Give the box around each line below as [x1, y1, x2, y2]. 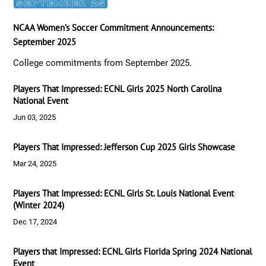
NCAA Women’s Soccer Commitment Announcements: [13, 22, 214, 33]
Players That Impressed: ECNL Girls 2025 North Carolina [13, 83, 222, 94]
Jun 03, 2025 [13, 113, 56, 122]
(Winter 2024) [13, 199, 65, 211]
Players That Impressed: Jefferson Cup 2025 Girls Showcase [13, 141, 236, 153]
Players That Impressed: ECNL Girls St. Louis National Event [13, 188, 235, 199]
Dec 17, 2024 [13, 217, 58, 226]
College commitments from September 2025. [13, 58, 192, 68]
